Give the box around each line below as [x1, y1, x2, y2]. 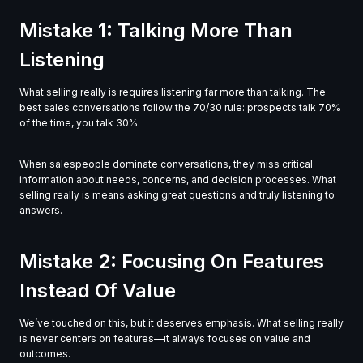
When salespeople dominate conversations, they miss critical [19, 158, 313, 171]
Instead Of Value [19, 279, 176, 303]
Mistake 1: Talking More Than [19, 19, 293, 43]
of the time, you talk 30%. [19, 117, 140, 130]
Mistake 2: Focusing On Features [19, 250, 324, 274]
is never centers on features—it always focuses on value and [19, 332, 310, 345]
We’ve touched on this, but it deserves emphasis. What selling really [19, 317, 344, 330]
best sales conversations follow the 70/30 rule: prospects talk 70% [19, 101, 340, 114]
